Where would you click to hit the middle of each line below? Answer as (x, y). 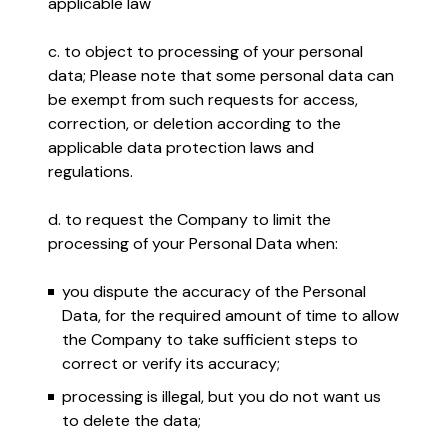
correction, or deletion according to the (194, 123)
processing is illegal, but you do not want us (221, 396)
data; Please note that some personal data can (221, 75)
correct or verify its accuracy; (171, 363)
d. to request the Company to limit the (189, 219)
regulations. (90, 171)
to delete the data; (131, 420)
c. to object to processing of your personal (205, 51)
